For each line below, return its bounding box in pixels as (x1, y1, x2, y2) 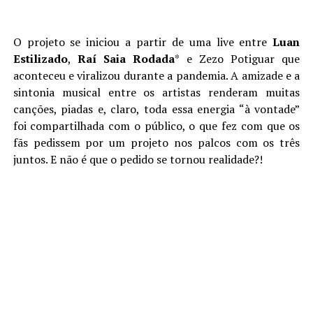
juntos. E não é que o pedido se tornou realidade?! (13, 151, 263, 167)
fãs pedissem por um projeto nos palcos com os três (13, 134, 300, 150)
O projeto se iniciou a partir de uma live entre (13, 34, 273, 50)
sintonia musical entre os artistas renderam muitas (13, 84, 300, 100)
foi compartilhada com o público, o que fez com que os (13, 117, 300, 133)
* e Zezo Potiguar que (175, 50, 300, 66)
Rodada (133, 50, 175, 66)
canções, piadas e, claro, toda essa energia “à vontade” (13, 101, 300, 117)
